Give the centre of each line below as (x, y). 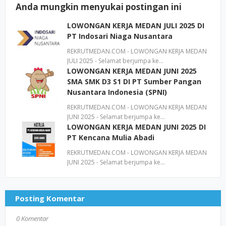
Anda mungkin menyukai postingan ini (99, 7)
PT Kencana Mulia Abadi (111, 137)
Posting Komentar (50, 198)
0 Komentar (32, 218)
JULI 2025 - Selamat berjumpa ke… (115, 61)
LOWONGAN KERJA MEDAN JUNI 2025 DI (136, 127)
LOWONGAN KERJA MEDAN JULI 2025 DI (136, 25)
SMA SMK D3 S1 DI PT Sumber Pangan (134, 81)
